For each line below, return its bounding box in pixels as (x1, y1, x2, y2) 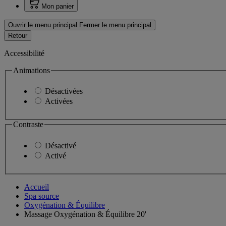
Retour (8, 31, 27, 39)
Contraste (13, 120, 43, 129)
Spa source (24, 192, 59, 201)
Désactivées (45, 87, 83, 96)
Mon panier (41, 2, 74, 10)
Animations (13, 66, 50, 75)
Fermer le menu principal (79, 21, 151, 29)
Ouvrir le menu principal (8, 21, 77, 29)
